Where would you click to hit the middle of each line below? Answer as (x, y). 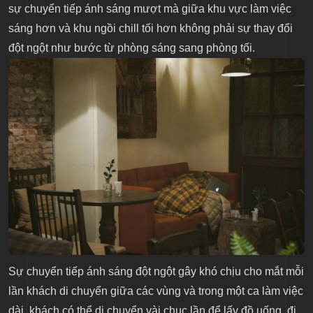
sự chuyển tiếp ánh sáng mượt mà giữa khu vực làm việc (150, 8)
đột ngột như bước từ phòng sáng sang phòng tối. (132, 48)
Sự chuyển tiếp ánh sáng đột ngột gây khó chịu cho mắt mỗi (156, 272)
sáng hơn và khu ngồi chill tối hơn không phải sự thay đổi (151, 28)
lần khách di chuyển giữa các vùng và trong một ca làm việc (156, 291)
